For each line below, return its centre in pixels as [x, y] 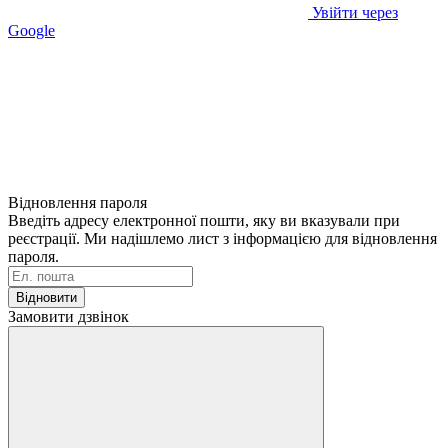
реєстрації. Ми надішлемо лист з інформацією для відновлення [222, 238]
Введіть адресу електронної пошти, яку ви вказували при [204, 220]
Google [31, 30]
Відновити [46, 297]
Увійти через [355, 12]
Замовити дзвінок [68, 316]
